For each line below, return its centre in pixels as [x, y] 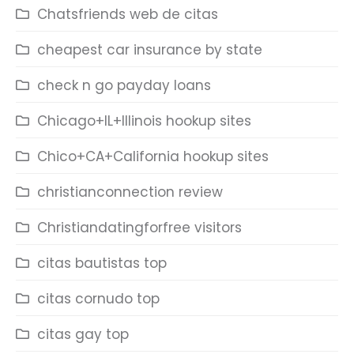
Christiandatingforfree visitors [139, 228]
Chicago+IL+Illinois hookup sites [144, 121]
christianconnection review [130, 192]
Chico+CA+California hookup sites [153, 156]
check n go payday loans [124, 85]
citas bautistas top [102, 263]
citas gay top [83, 334]
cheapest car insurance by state [150, 50]
